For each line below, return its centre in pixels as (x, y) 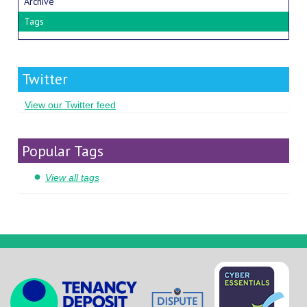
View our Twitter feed (70, 105)
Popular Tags (63, 150)
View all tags (72, 178)
